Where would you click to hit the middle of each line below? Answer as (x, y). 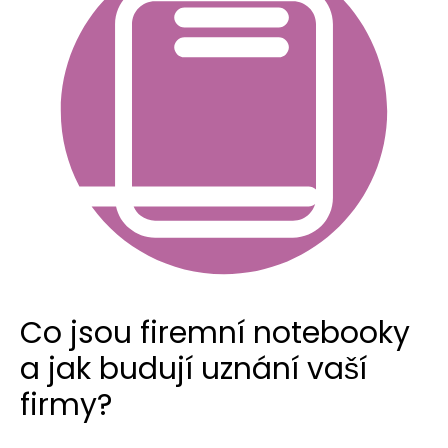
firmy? (66, 405)
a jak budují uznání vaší (193, 369)
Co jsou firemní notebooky (215, 333)
